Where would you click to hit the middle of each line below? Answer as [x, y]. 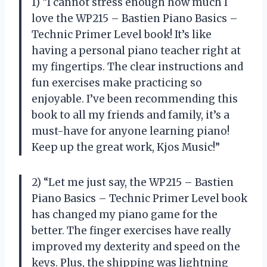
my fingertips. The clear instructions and [137, 66]
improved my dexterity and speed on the [136, 246]
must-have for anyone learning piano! [131, 131]
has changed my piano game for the [125, 214]
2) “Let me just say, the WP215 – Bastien [133, 182]
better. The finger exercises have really [131, 230]
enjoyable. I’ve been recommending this [135, 99]
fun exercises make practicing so [117, 83]
